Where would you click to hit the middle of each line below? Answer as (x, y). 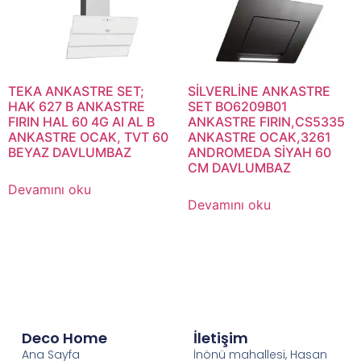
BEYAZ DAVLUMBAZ (70, 153)
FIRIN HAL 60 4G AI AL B (81, 122)
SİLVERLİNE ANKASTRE (259, 91)
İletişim (220, 338)
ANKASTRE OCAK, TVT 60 (88, 137)
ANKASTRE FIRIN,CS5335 (266, 122)
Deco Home (64, 338)
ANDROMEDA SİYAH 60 (259, 153)
